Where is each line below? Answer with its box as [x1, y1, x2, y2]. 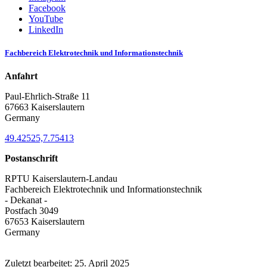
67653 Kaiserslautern [5, 216, 85, 227]
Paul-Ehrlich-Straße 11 [5, 91, 90, 102]
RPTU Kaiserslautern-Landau [5, 173, 117, 184]
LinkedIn [29, 24, 63, 35]
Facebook [29, 2, 66, 13]
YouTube [29, 13, 63, 24]
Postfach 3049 [5, 206, 58, 216]
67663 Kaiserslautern [5, 102, 85, 113]
